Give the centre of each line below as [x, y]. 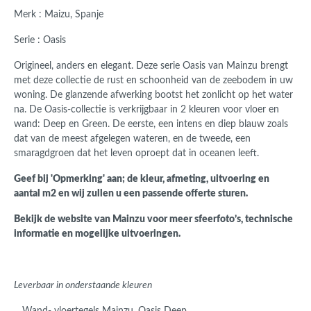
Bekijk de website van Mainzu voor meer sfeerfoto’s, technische [153, 220]
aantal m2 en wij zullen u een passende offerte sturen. [131, 194]
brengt [274, 66]
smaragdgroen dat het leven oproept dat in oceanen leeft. [139, 154]
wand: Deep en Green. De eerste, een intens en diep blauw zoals [151, 125]
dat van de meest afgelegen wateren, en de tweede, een [132, 139]
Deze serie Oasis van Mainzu [198, 66]
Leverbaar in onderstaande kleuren [83, 286]
